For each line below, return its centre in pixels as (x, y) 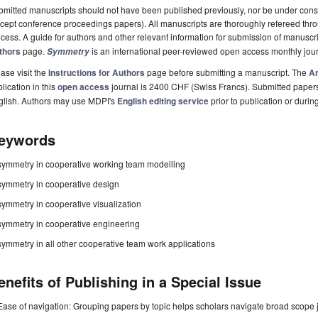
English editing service (163, 101)
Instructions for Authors (97, 73)
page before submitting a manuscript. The (227, 72)
